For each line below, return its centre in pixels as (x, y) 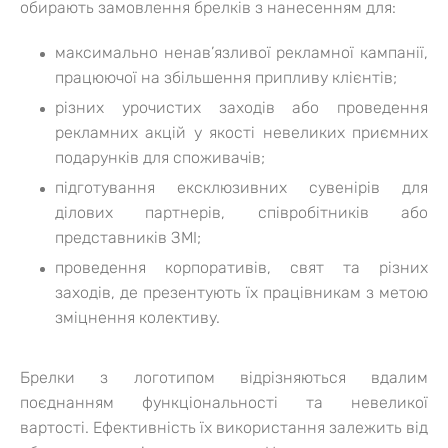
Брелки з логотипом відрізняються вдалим (224, 377)
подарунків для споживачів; (160, 157)
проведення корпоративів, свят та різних (241, 267)
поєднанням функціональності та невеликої (224, 402)
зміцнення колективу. (137, 317)
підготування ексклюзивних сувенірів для (241, 187)
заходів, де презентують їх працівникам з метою (241, 292)
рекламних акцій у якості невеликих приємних (241, 132)
